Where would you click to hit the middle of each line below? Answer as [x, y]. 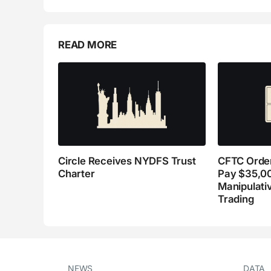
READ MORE [88, 45]
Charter [77, 173]
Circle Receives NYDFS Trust [127, 161]
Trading [236, 199]
